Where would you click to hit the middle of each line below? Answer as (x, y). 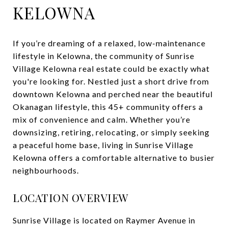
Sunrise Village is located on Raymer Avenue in (104, 220)
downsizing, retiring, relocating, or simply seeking (111, 132)
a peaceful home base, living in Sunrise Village (103, 145)
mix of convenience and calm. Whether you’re (102, 119)
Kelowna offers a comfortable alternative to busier (114, 157)
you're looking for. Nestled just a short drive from (111, 81)
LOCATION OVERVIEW (71, 197)
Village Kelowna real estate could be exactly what (111, 68)
